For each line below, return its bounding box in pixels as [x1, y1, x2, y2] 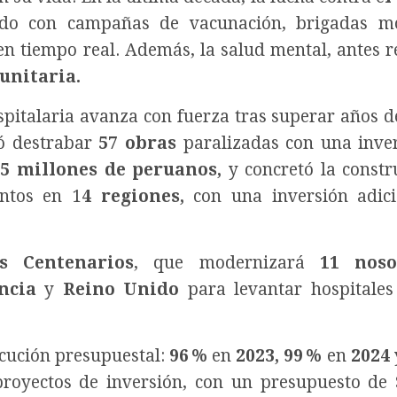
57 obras [98, 133, 176, 154]
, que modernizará [134, 253, 320, 274]
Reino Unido [62, 279, 180, 300]
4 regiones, [82, 186, 184, 207]
